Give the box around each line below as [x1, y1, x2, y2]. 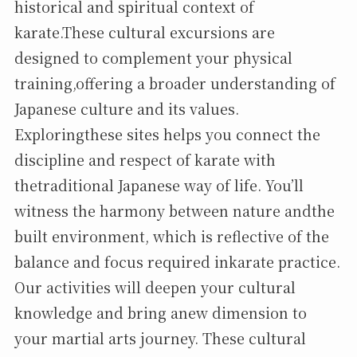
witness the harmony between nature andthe [14, 199, 335, 221]
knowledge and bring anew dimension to [14, 301, 307, 323]
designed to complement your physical [14, 46, 292, 68]
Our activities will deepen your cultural [14, 276, 296, 297]
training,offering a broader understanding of [14, 72, 335, 93]
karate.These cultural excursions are [14, 21, 275, 42]
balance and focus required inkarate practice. [14, 250, 340, 272]
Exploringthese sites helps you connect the [14, 123, 320, 144]
